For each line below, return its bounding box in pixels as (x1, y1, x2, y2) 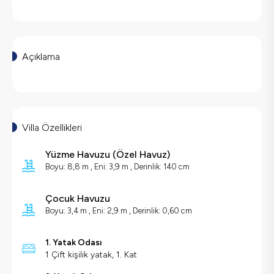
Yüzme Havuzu (45, 149, 110, 161)
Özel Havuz (116, 149, 167, 161)
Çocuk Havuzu (45, 193, 110, 205)
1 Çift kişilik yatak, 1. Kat (45, 250, 137, 261)
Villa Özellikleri (22, 122, 82, 134)
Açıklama (22, 51, 60, 63)
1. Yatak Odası (45, 237, 102, 248)
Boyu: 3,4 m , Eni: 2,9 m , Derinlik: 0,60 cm (45, 206, 192, 216)
